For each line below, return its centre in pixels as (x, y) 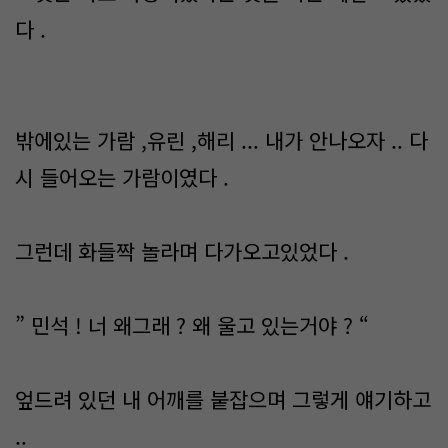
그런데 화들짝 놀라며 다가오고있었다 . (182, 251)
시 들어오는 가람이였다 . (122, 177)
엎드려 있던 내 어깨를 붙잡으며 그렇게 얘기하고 (223, 399)
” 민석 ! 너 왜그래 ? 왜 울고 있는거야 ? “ (195, 325)
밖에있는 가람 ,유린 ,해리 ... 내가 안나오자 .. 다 (221, 140)
